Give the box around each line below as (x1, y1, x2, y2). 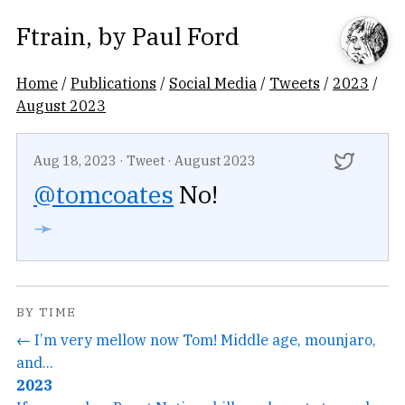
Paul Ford (132, 20, 240, 52)
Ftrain (16, 20, 86, 52)
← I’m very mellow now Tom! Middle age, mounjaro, (16, 329, 376, 349)
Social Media (169, 73, 257, 92)
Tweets (269, 73, 320, 92)
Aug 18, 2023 (33, 152, 117, 169)
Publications (71, 73, 156, 92)
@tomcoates (33, 178, 174, 211)
